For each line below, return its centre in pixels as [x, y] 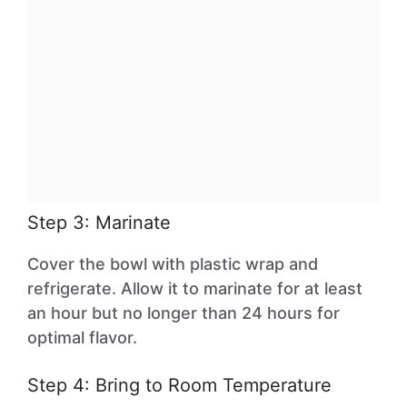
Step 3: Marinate [99, 223]
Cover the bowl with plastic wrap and [173, 264]
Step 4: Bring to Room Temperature [179, 385]
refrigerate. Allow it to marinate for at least [195, 288]
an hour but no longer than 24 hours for [184, 313]
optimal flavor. [82, 338]
